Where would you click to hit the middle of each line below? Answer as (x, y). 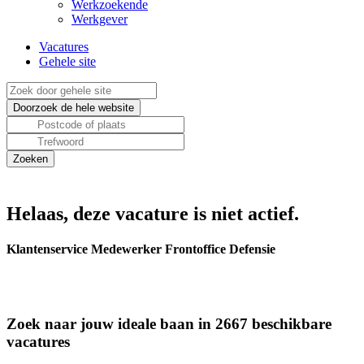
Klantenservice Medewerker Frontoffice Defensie (141, 249)
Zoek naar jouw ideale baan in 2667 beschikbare (169, 324)
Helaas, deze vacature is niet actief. (153, 214)
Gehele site (67, 61)
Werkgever (100, 19)
